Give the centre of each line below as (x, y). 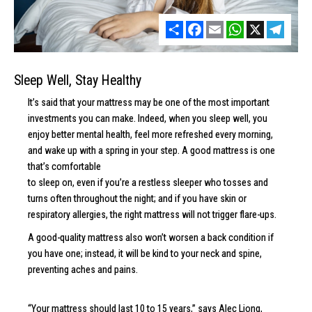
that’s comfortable (64, 166)
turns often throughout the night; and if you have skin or (137, 198)
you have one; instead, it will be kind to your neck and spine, (145, 253)
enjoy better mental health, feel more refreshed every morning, (150, 134)
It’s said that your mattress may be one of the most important (149, 102)
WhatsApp (264, 26)
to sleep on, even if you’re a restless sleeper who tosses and (148, 182)
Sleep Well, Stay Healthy (78, 80)
